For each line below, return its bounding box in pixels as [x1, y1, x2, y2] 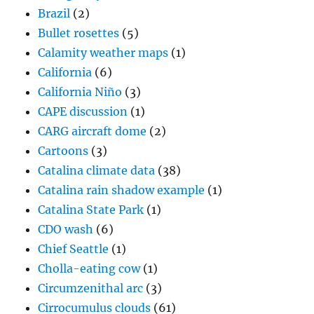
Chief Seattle [38, 241, 109, 256]
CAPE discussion [38, 104, 128, 118]
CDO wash [38, 221, 94, 236]
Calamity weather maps [38, 45, 169, 60]
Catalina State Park [38, 202, 144, 217]
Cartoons [38, 143, 89, 158]
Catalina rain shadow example [38, 182, 205, 197]
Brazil [38, 6, 71, 20]
